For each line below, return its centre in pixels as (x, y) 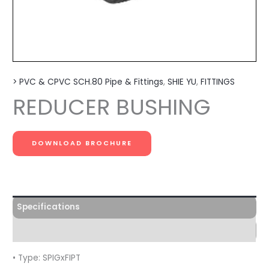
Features (36, 231)
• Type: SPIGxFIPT (47, 258)
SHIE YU (182, 82)
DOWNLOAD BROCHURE (82, 143)
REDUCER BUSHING (112, 107)
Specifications (48, 207)
